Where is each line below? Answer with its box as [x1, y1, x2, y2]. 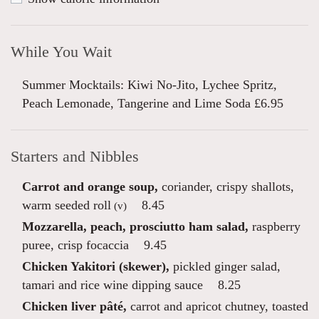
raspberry [249, 219, 300, 234]
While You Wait [11, 43, 112, 61]
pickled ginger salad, [169, 259, 281, 273]
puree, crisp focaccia [22, 238, 129, 252]
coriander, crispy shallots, [158, 179, 294, 194]
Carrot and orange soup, [22, 179, 158, 194]
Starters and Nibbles [11, 148, 139, 165]
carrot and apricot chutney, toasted [127, 299, 308, 313]
